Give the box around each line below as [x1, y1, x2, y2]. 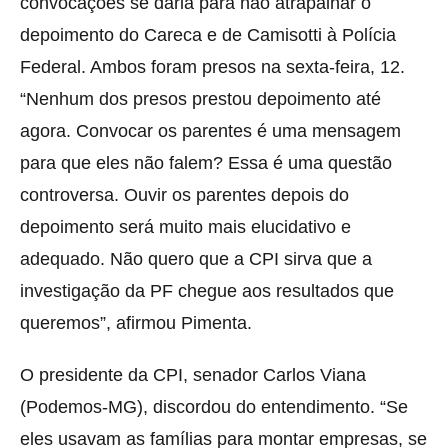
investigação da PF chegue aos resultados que [20, 280, 394, 301]
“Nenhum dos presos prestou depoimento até [20, 88, 381, 109]
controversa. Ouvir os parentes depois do [20, 184, 349, 205]
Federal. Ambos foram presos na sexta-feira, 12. [20, 56, 405, 77]
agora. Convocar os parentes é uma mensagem [20, 120, 401, 141]
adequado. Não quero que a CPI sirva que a [20, 248, 372, 269]
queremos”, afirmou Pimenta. [20, 312, 252, 333]
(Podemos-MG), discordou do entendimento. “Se [20, 396, 408, 417]
